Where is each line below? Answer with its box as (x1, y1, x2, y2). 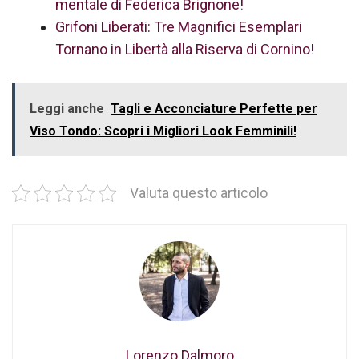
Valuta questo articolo (130, 185, 268, 201)
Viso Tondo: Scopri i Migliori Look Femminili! (30, 123, 296, 139)
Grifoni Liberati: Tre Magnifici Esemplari (55, 18, 302, 35)
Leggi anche (30, 101, 104, 116)
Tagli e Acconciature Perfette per (111, 101, 317, 116)
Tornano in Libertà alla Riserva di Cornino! (55, 41, 314, 58)
